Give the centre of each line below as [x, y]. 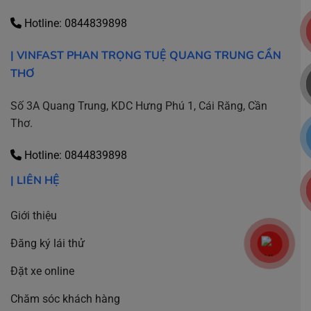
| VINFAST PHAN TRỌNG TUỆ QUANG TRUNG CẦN [146, 56]
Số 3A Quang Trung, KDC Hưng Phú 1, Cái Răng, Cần [139, 106]
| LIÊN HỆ [35, 180]
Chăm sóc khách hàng [65, 299]
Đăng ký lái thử [48, 244]
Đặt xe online [42, 271]
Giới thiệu [34, 216]
